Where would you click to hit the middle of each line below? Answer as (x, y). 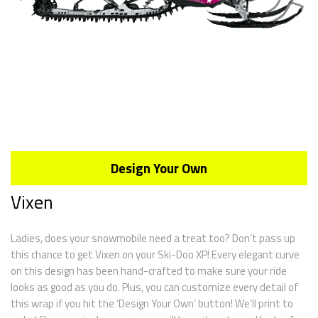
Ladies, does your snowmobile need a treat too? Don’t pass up (153, 238)
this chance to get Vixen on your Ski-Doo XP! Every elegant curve (155, 254)
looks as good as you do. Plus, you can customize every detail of (154, 287)
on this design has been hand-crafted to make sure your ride (149, 271)
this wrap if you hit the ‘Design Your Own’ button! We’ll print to (152, 303)
